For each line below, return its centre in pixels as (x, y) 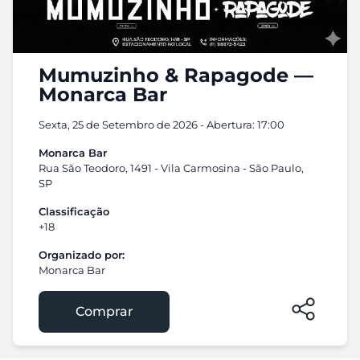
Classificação (74, 211)
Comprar (104, 311)
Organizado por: (82, 255)
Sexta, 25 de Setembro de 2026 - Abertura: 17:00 (162, 125)
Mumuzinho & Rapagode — (176, 75)
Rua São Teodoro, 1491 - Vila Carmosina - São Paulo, (171, 168)
